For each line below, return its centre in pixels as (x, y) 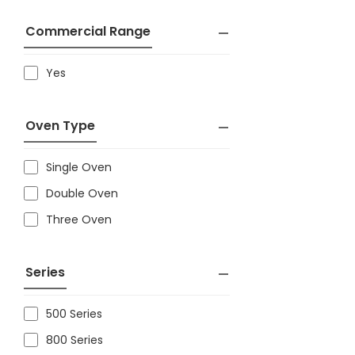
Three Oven (79, 219)
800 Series (74, 340)
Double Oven (82, 193)
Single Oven (79, 167)
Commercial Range (88, 31)
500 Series (74, 314)
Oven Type (60, 126)
